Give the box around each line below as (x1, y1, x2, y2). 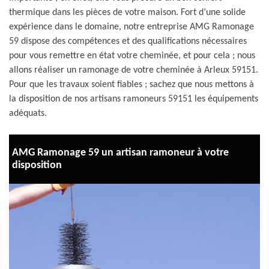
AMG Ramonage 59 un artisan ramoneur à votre (12, 147, 229, 159)
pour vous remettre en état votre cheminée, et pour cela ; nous (9, 51, 255, 61)
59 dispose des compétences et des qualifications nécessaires (9, 37, 247, 46)
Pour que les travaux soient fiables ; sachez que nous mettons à (9, 80, 254, 89)
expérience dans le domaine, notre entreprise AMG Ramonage (9, 22, 254, 32)
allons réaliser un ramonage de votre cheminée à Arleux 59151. (9, 65, 258, 75)
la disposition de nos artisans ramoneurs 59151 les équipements (9, 94, 258, 104)
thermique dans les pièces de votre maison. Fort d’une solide (9, 8, 246, 17)
